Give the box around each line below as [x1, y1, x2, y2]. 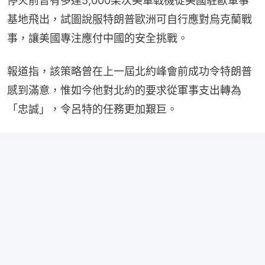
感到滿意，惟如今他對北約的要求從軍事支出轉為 [7, 84, 241, 97]
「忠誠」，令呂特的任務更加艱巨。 [7, 103, 177, 116]
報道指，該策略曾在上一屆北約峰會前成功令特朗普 [7, 65, 252, 78]
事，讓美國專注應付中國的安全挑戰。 [7, 32, 188, 45]
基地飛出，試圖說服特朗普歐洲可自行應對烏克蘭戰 [7, 13, 252, 26]
